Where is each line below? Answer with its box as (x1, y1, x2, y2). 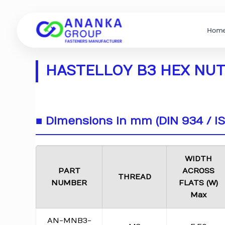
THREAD (118, 172, 151, 181)
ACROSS (182, 166, 215, 175)
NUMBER (51, 178, 87, 187)
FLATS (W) (179, 178, 218, 187)
